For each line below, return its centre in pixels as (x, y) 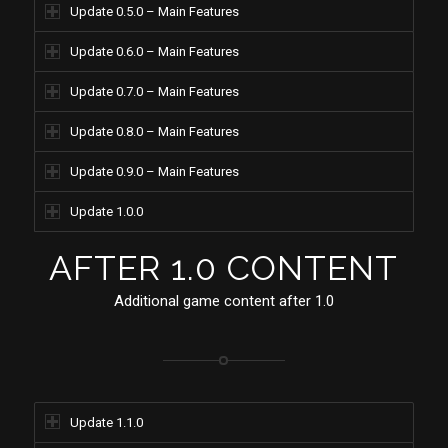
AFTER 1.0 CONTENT (224, 268)
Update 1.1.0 (106, 422)
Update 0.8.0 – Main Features (154, 132)
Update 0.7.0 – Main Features (154, 92)
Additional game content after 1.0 (223, 300)
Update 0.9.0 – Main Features (154, 172)
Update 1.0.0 (106, 212)
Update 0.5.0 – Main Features (154, 12)
